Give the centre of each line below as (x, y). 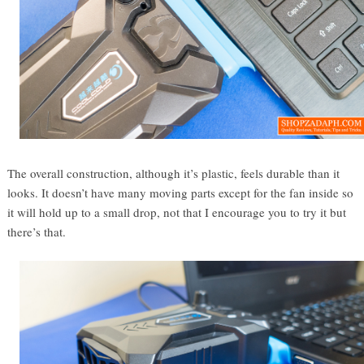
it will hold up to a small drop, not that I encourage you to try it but (177, 212)
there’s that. (37, 231)
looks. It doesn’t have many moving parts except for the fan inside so (181, 192)
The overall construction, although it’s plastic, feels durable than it (174, 173)
